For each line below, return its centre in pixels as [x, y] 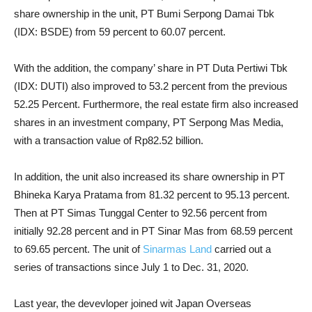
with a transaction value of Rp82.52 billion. [109, 140]
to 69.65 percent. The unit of [78, 249]
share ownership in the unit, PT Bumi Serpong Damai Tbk [144, 14]
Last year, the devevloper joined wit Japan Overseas [133, 303]
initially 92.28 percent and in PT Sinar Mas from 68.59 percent [153, 231]
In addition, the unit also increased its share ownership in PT [149, 177]
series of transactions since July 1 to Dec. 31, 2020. [131, 267]
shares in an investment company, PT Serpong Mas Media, [149, 122]
